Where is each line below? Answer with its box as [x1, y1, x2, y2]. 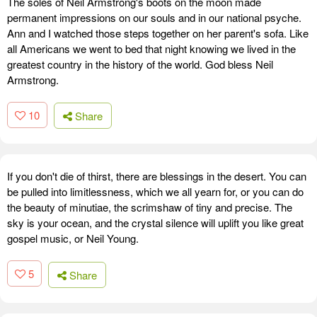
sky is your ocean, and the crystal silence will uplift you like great [7, 215, 304, 231]
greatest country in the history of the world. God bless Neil [7, 56, 273, 71]
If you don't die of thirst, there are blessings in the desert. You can [7, 168, 306, 184]
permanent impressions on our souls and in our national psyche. [7, 9, 301, 25]
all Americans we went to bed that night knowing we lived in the [7, 40, 296, 56]
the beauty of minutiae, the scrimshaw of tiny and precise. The [7, 200, 292, 215]
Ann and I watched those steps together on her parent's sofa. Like [7, 25, 309, 40]
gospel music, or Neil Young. [7, 231, 139, 246]
